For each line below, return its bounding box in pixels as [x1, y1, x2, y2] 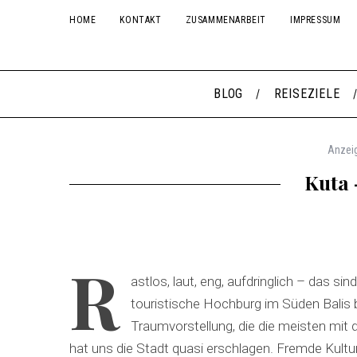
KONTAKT [120, 14, 162, 25]
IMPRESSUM [290, 14, 341, 25]
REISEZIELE [273, 86, 340, 101]
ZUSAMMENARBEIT [185, 14, 267, 25]
